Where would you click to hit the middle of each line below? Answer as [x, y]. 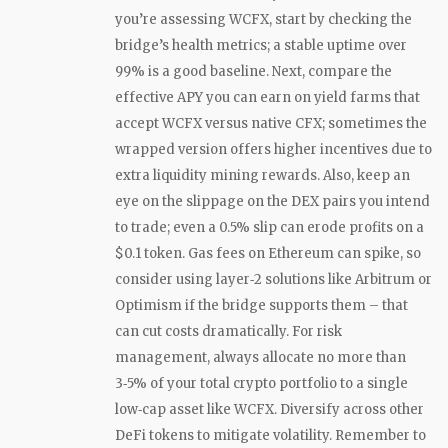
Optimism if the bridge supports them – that [261, 305]
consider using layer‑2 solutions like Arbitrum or [273, 279]
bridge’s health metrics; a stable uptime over [261, 45]
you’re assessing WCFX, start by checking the [263, 19]
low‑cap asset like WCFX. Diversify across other [269, 409]
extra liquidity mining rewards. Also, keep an [262, 175]
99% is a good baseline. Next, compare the [253, 71]
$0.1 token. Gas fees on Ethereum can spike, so [268, 253]
